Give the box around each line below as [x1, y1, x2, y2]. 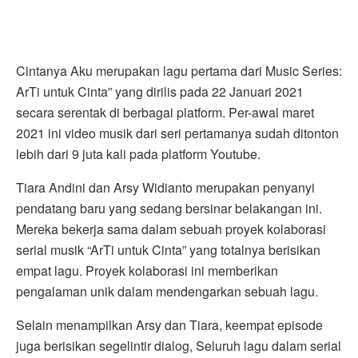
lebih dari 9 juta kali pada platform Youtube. [16, 144, 261, 163]
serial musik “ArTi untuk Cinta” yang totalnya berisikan [16, 240, 320, 259]
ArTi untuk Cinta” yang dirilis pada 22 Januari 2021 [16, 82, 304, 101]
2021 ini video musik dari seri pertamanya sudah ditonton [16, 123, 339, 142]
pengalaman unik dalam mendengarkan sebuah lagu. [16, 281, 318, 300]
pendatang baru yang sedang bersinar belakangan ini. [16, 198, 322, 217]
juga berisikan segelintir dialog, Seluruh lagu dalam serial [16, 336, 341, 355]
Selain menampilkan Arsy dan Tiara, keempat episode [16, 315, 323, 334]
